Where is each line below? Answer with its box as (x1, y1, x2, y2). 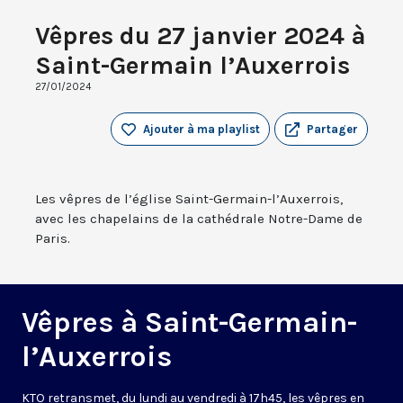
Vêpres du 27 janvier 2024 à (35, 21, 366, 51)
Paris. (35, 230, 70, 247)
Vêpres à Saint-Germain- (22, 306, 357, 340)
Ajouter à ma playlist (143, 122, 260, 137)
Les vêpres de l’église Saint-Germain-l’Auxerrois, (35, 191, 343, 208)
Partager (307, 122, 358, 137)
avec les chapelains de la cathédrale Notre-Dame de (35, 210, 363, 228)
